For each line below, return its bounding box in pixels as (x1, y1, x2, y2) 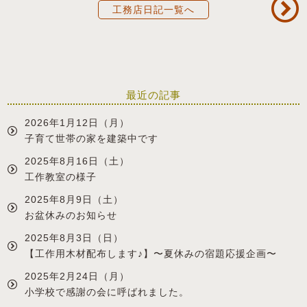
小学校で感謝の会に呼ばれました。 (25, 286, 190, 298)
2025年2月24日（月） (25, 271, 130, 282)
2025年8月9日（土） (25, 194, 124, 206)
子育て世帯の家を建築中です (25, 133, 169, 145)
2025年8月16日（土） (25, 156, 130, 167)
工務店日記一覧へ (112, 4, 195, 16)
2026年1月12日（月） (25, 117, 130, 129)
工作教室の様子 (25, 171, 97, 183)
